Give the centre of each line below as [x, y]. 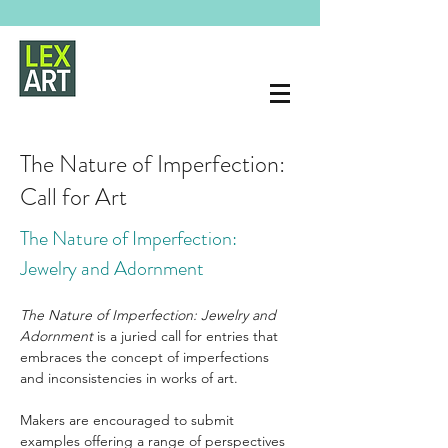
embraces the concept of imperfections [146, 357]
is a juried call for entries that [187, 336]
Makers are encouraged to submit [129, 420]
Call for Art [73, 197]
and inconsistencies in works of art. [129, 378]
